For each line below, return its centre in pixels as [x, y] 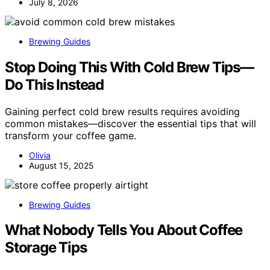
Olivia [40, 155]
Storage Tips [46, 248]
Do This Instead [55, 84]
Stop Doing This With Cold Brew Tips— [129, 67]
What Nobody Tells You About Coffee [124, 230]
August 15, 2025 [61, 165]
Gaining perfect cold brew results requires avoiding [122, 111]
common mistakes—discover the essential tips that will [130, 123]
